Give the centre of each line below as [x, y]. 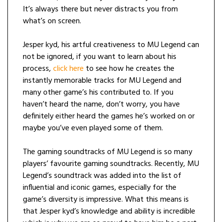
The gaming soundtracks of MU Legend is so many [108, 152]
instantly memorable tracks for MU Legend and [102, 81]
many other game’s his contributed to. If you [98, 93]
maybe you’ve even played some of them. [93, 128]
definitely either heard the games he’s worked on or [109, 116]
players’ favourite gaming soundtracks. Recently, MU [111, 164]
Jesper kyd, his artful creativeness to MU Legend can [111, 45]
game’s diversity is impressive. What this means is [106, 200]
